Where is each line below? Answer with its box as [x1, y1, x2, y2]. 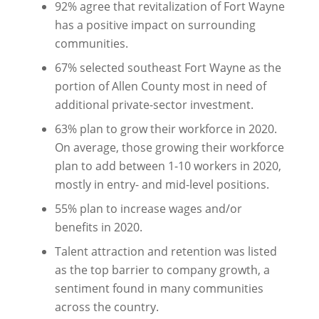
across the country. [54, 299, 159, 315]
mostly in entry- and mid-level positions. [54, 177, 269, 192]
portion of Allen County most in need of [54, 78, 266, 94]
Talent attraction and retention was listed [54, 244, 277, 259]
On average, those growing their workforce [54, 140, 284, 155]
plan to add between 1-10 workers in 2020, [54, 158, 281, 174]
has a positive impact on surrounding [54, 17, 256, 33]
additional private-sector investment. [54, 97, 253, 113]
